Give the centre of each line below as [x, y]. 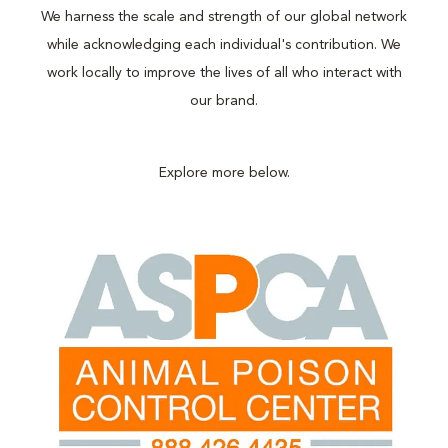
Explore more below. [224, 173]
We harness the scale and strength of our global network [224, 17]
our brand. [224, 101]
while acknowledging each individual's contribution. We [224, 45]
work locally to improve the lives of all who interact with [224, 73]
